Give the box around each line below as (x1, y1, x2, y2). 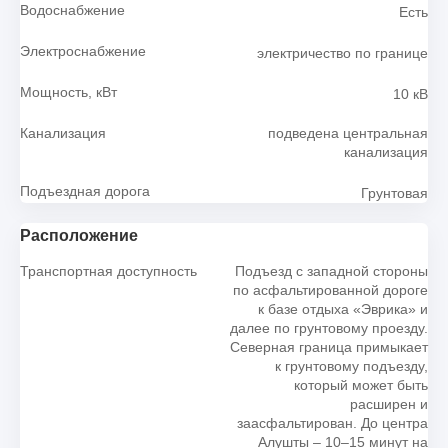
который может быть (293, 377, 428, 394)
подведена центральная (267, 125, 428, 142)
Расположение (20, 226, 138, 245)
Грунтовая (360, 184, 428, 201)
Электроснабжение (20, 43, 146, 60)
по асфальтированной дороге (232, 282, 428, 299)
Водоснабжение (20, 2, 125, 19)
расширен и (349, 396, 428, 413)
